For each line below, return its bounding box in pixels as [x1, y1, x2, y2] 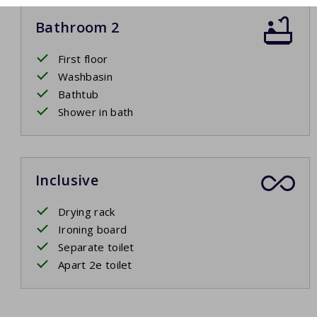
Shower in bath [58, 105, 134, 120]
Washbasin [58, 69, 113, 84]
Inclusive [35, 171, 98, 190]
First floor [58, 52, 108, 67]
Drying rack [58, 204, 115, 219]
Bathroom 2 [35, 18, 120, 38]
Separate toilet [58, 240, 134, 255]
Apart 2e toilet [58, 258, 132, 272]
